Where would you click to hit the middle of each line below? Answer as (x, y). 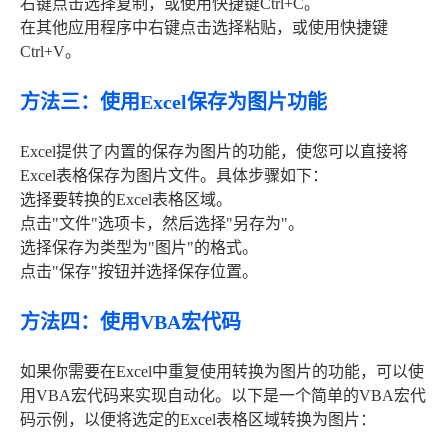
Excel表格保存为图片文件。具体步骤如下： (174, 176)
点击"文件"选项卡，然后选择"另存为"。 (162, 224)
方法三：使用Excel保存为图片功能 (173, 102)
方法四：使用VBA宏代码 (130, 322)
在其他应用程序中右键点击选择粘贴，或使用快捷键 (204, 28)
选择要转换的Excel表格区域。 (126, 200)
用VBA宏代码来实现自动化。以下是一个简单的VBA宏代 (223, 396)
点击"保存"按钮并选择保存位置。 (139, 272)
